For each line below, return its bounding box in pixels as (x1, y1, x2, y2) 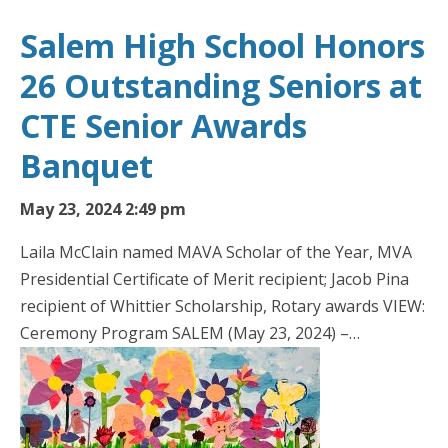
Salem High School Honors (20, 24, 425, 68)
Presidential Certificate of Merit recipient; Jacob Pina (20, 268, 409, 291)
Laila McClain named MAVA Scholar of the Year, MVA (20, 241, 412, 264)
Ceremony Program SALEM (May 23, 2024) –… (20, 322, 360, 345)
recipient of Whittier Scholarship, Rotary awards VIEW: (20, 295, 425, 318)
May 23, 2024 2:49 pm (20, 198, 186, 221)
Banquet (20, 144, 153, 188)
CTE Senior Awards (20, 104, 307, 148)
